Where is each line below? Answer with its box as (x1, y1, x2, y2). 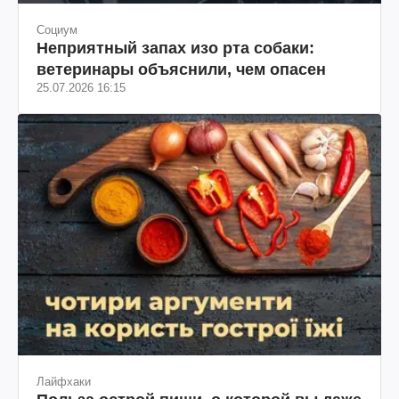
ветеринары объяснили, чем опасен (37, 60, 326, 78)
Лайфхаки (37, 374, 91, 388)
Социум (37, 22, 77, 37)
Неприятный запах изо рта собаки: (37, 38, 314, 57)
